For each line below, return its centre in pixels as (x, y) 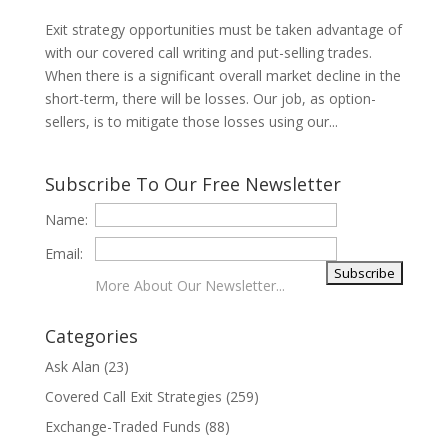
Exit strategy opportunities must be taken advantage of (223, 30)
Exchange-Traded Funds (122, 427)
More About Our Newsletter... (189, 286)
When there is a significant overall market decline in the (222, 76)
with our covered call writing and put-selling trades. (208, 53)
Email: (63, 254)
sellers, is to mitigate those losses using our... (191, 122)
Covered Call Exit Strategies (133, 397)
